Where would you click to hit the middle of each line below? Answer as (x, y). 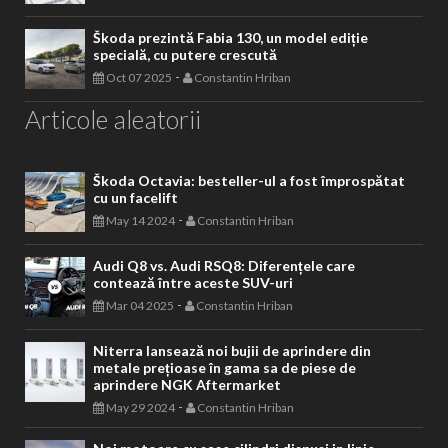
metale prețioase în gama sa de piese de (224, 367)
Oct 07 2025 (138, 77)
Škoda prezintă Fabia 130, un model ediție (230, 37)
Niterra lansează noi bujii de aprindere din (232, 350)
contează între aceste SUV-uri (193, 282)
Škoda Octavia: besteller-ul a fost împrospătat (249, 180)
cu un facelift (135, 197)
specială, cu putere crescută (185, 54)
